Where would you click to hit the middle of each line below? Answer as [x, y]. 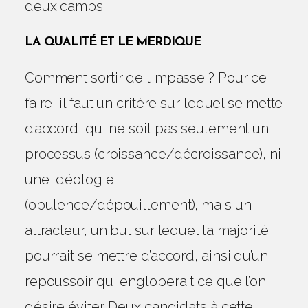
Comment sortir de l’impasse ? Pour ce [146, 78]
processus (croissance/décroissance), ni [153, 154]
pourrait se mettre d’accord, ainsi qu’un [146, 256]
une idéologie [69, 179]
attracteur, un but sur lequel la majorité [146, 230]
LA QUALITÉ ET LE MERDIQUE [112, 42]
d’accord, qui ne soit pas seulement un [147, 129]
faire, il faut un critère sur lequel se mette [154, 103]
